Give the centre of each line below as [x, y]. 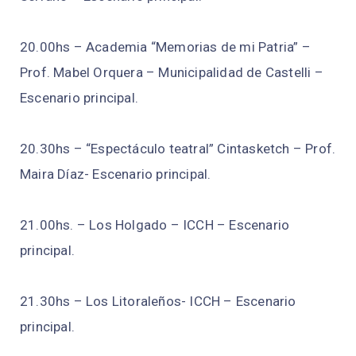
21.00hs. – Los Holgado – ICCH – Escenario [155, 225]
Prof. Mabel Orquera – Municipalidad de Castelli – [172, 73]
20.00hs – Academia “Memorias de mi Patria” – [165, 47]
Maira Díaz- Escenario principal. [116, 174]
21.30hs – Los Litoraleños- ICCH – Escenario [158, 302]
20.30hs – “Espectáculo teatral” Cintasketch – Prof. [178, 149]
